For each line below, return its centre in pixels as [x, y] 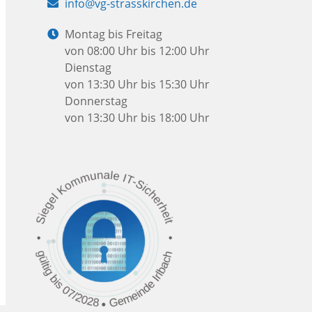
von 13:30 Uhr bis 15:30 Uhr [137, 84]
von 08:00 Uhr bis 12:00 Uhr [137, 50]
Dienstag [88, 67]
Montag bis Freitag [114, 34]
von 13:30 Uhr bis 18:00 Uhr [137, 117]
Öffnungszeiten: [88, 33]
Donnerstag [96, 101]
